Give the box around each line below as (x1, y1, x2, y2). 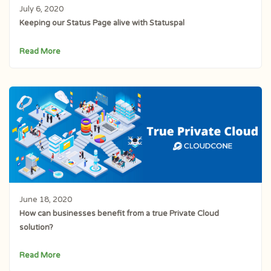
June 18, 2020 (19, 194, 72, 204)
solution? (19, 222, 53, 232)
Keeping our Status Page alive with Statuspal (19, 18, 184, 28)
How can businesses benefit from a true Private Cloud (19, 208, 219, 218)
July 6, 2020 (19, 4, 64, 14)
